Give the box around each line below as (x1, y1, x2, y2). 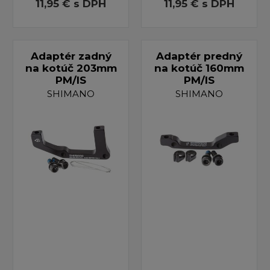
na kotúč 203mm (25, 61, 117, 74)
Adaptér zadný (30, 49, 111, 62)
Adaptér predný (155, 49, 242, 62)
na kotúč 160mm (154, 61, 244, 74)
